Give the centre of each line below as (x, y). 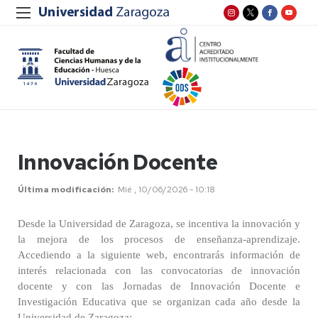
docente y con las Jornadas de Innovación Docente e (159, 286)
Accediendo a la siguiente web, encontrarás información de (159, 255)
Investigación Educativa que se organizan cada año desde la (159, 302)
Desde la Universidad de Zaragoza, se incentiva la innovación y (159, 224)
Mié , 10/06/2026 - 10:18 (166, 190)
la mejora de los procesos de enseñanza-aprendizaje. (159, 239)
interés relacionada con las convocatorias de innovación (159, 270)
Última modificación (65, 190)
